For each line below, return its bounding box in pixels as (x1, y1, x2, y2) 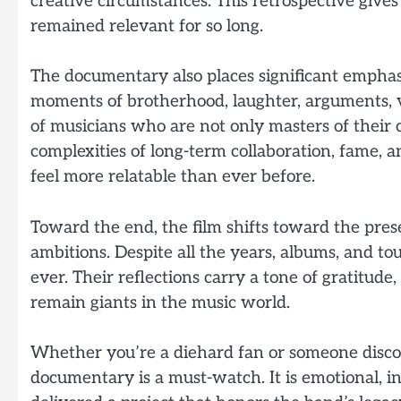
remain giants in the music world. (30, 292, 290, 313)
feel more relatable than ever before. (30, 166, 315, 188)
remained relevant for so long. (30, 15, 263, 37)
